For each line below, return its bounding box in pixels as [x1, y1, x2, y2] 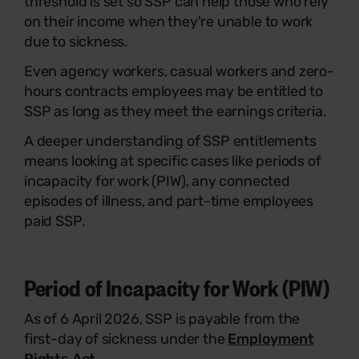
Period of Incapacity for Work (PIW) [24, 271, 329, 302]
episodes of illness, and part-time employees [24, 192, 314, 210]
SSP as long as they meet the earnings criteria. [24, 102, 327, 120]
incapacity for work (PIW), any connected [24, 171, 290, 190]
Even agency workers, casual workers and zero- [24, 62, 334, 80]
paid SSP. [24, 212, 86, 230]
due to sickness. [24, 32, 129, 50]
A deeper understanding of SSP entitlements [24, 131, 317, 150]
